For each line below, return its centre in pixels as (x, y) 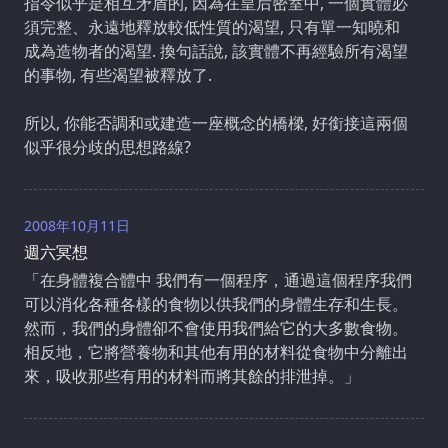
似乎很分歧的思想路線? (107, 146)
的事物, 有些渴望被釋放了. (118, 74)
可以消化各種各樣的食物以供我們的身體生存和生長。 (216, 303)
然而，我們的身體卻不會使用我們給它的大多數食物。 (216, 327)
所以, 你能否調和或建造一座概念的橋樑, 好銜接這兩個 (216, 122)
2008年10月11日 (77, 225)
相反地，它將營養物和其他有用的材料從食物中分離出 (216, 351)
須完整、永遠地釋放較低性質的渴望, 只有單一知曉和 (212, 26)
